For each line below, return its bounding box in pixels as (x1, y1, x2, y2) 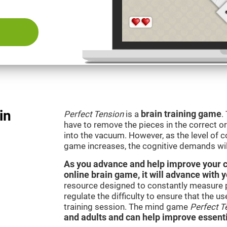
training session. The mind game (64, 202, 190, 212)
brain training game (141, 109, 221, 119)
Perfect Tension (64, 109, 124, 119)
